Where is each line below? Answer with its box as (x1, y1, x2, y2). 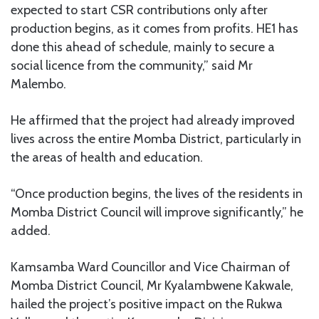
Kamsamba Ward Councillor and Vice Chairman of (11, 259, 291, 276)
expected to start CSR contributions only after (11, 2, 268, 19)
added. (11, 223, 51, 239)
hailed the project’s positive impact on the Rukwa (11, 296, 283, 313)
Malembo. (11, 76, 66, 93)
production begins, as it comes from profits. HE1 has (11, 21, 298, 37)
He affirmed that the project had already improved (11, 113, 295, 129)
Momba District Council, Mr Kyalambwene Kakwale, (11, 278, 293, 294)
